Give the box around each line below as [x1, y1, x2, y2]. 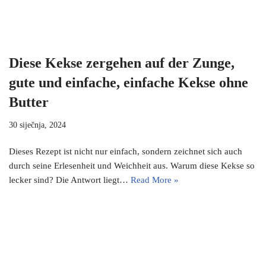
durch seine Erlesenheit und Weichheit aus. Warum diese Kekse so [9, 161, 255, 171]
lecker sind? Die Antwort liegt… [9, 175, 131, 185]
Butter [9, 94, 49, 110]
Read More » [131, 175, 179, 185]
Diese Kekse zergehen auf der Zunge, [9, 55, 235, 71]
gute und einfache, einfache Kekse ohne [9, 75, 248, 91]
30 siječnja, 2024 [9, 121, 66, 130]
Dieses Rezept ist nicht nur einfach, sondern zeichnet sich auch [9, 147, 242, 157]
